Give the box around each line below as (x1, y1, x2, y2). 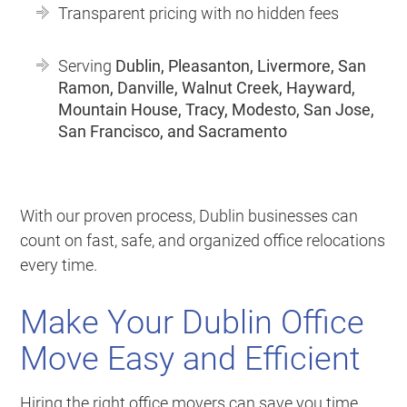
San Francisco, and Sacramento (58, 122, 288, 142)
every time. (20, 255, 98, 275)
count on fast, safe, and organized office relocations (20, 231, 386, 251)
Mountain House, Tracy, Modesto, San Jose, (58, 100, 375, 120)
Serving (58, 56, 116, 76)
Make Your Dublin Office (20, 303, 365, 342)
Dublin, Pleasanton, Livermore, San (115, 56, 367, 76)
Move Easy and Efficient (20, 340, 362, 379)
